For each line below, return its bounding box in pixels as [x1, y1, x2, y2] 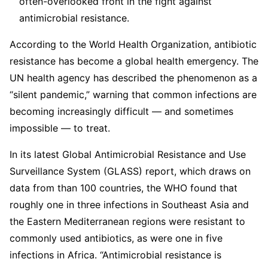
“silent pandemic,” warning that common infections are [10, 88, 257, 100]
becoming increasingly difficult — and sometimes [10, 105, 233, 117]
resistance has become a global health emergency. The [10, 54, 258, 67]
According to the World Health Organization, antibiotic [10, 38, 257, 50]
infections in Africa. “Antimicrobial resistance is [10, 248, 221, 261]
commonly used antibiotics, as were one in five [10, 232, 223, 244]
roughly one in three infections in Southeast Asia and [10, 198, 249, 211]
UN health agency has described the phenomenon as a [10, 71, 257, 84]
